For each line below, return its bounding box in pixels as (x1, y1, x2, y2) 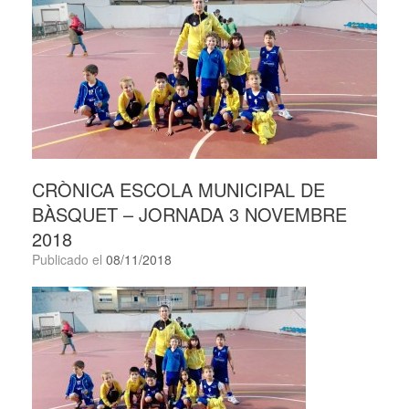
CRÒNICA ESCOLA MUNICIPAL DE (32, 176, 325, 204)
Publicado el (40, 250, 106, 269)
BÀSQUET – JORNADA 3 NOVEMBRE (32, 201, 347, 228)
